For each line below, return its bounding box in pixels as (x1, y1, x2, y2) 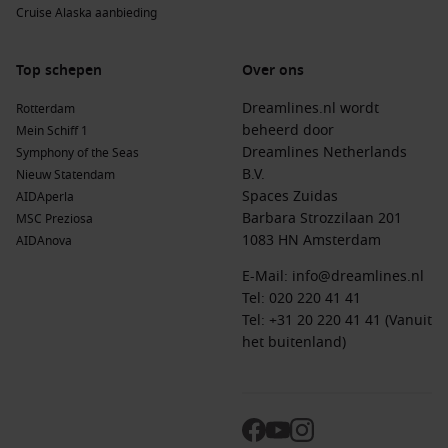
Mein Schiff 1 (16, 122, 88, 140)
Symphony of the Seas (16, 144, 139, 162)
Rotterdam (16, 100, 75, 118)
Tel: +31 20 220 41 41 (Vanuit (242, 310, 432, 331)
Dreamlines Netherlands (242, 142, 407, 163)
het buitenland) (242, 332, 346, 353)
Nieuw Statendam (16, 166, 115, 184)
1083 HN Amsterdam (242, 230, 381, 251)
